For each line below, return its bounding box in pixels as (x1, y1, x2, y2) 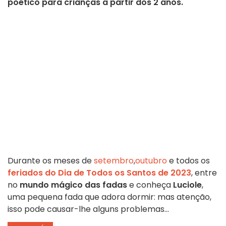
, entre (191, 167, 217, 179)
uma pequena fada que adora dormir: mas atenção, (8, 191, 211, 203)
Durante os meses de (8, 155, 92, 167)
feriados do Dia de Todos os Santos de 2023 (8, 167, 191, 179)
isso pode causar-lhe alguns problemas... (8, 203, 169, 215)
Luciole (171, 179, 202, 191)
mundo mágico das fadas (18, 179, 127, 191)
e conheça (127, 179, 171, 191)
